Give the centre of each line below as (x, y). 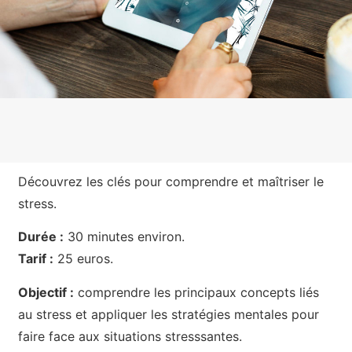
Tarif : (35, 259)
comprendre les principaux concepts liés (196, 292)
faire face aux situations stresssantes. (130, 336)
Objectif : (46, 292)
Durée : (40, 237)
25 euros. (83, 259)
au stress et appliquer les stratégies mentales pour (168, 314)
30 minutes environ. (124, 237)
